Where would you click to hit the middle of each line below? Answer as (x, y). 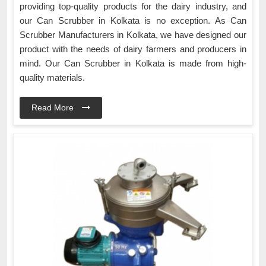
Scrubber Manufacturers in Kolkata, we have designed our (133, 35)
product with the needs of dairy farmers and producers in (133, 49)
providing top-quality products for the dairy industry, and (133, 7)
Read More (54, 108)
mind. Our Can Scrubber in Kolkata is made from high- (133, 64)
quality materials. (52, 78)
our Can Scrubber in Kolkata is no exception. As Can (133, 21)
